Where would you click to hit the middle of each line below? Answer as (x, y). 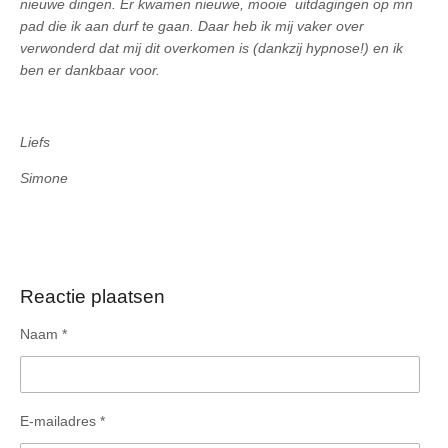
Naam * (43, 334)
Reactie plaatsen (92, 297)
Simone (44, 177)
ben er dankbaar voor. (90, 69)
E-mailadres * (62, 421)
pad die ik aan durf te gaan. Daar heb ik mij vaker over (192, 25)
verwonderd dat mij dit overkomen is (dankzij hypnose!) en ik (211, 47)
